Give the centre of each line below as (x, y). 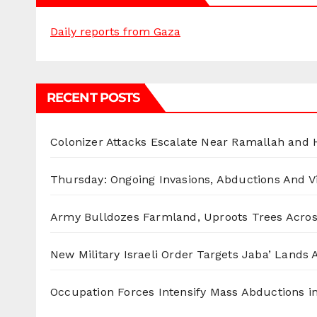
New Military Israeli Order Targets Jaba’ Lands (180, 255)
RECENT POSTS (93, 98)
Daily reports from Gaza (115, 32)
